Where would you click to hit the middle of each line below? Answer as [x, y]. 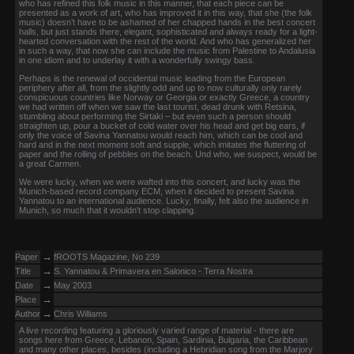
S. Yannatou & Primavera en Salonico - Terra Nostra [153, 271]
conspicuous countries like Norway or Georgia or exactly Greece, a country [164, 97]
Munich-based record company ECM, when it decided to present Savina [156, 191]
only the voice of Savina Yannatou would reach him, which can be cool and [161, 135]
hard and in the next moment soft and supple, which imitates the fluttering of [162, 145]
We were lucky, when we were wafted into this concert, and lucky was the [160, 182]
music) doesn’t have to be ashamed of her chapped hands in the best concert [167, 22]
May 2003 [73, 285]
